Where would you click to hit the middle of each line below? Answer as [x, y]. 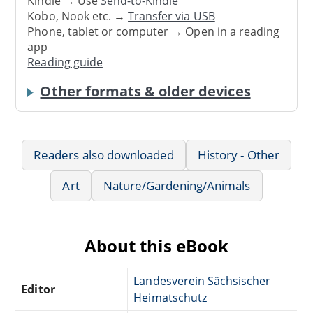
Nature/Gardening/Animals [177, 185]
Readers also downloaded [104, 154]
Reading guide [65, 62]
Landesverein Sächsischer [202, 281]
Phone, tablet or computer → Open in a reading [154, 31]
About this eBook [156, 245]
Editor [38, 289]
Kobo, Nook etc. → [78, 16]
